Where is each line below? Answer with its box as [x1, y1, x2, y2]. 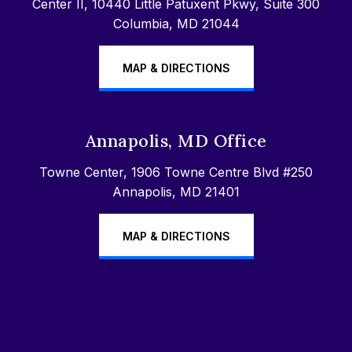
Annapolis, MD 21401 [112, 183, 240, 200]
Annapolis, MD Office [85, 129, 267, 152]
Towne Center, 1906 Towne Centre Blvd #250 [39, 163, 313, 180]
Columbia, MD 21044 [112, 15, 240, 31]
